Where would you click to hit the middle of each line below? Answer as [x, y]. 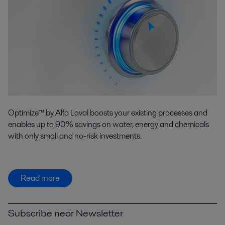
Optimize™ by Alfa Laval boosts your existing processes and [108, 113]
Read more [40, 178]
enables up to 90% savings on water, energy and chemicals [108, 124]
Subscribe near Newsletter [66, 213]
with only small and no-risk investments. [75, 136]
